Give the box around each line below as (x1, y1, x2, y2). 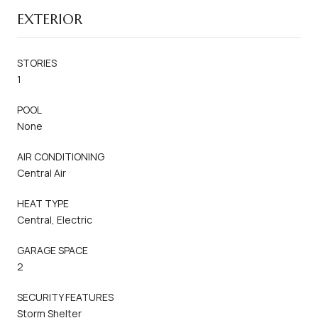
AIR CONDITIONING (17, 149, 104, 163)
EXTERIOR (17, 10, 82, 28)
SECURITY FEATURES (17, 290, 114, 304)
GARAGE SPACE (17, 243, 88, 257)
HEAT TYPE (17, 196, 69, 210)
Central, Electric (17, 212, 92, 226)
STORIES (17, 55, 57, 70)
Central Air (17, 165, 66, 180)
